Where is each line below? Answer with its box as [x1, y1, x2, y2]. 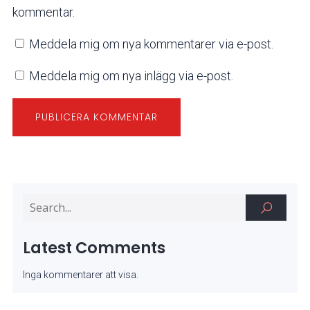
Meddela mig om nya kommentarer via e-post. [29, 37, 273, 52]
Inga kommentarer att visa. [23, 269, 138, 281]
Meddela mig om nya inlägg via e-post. [29, 69, 233, 84]
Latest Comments [23, 237, 165, 259]
